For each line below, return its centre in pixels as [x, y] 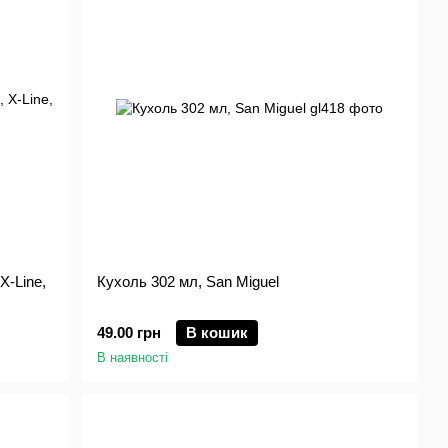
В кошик [217, 332]
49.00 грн [129, 332]
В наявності [133, 357]
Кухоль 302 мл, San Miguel [188, 281]
